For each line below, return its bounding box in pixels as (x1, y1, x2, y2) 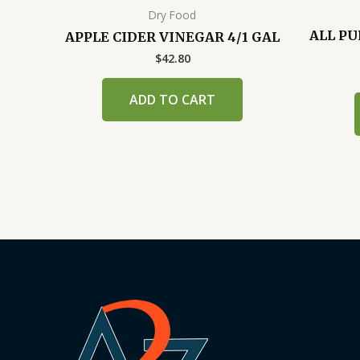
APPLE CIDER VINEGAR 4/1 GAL (65, 28, 280, 45)
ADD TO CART (129, 90, 215, 108)
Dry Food (149, 6, 196, 22)
